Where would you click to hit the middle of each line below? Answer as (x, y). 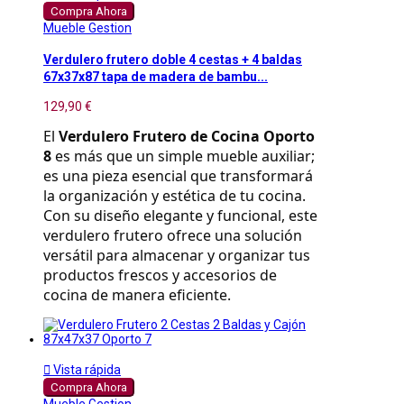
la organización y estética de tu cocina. (174, 196)
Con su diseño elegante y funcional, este (180, 216)
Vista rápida (86, 370)
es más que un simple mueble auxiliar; (183, 156)
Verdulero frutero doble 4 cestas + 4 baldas (173, 59)
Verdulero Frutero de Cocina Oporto (187, 137)
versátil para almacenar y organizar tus (177, 256)
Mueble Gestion (87, 28)
